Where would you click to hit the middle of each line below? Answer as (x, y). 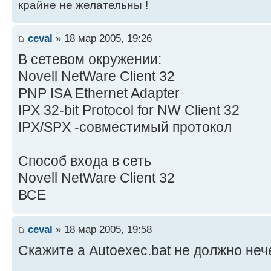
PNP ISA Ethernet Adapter (99, 93)
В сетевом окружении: (90, 60)
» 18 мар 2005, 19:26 (102, 38)
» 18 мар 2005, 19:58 (102, 229)
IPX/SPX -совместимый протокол (125, 127)
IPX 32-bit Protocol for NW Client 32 (129, 110)
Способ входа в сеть (85, 161)
